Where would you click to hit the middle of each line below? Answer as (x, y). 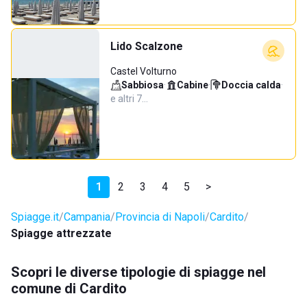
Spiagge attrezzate (61, 233)
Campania (87, 217)
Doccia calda (251, 85)
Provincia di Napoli (160, 217)
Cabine (193, 85)
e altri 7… (129, 99)
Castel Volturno (144, 71)
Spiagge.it (35, 217)
